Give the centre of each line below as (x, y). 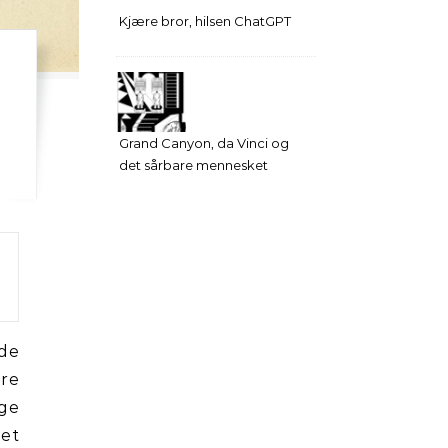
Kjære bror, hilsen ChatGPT (205, 21)
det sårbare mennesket (193, 165)
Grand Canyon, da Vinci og (204, 143)
